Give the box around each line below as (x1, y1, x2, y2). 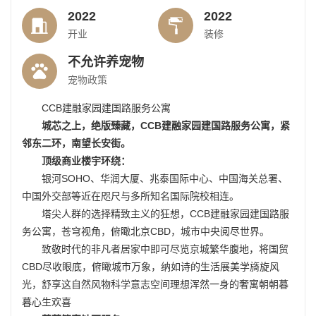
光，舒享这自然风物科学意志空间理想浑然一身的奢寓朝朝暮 (22, 278, 288, 290)
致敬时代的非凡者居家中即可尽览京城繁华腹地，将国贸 (42, 243, 288, 255)
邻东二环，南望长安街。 (22, 137, 130, 149)
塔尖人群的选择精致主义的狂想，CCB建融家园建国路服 (42, 207, 289, 219)
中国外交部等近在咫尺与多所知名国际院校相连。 (22, 190, 239, 202)
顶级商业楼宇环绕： (42, 154, 130, 166)
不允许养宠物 (68, 54, 144, 69)
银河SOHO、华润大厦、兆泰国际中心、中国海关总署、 (42, 172, 288, 184)
